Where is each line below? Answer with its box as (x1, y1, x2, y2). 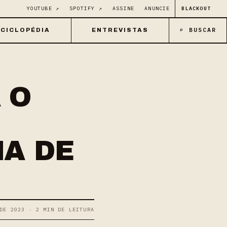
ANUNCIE (144, 5, 170, 12)
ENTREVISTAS (91, 27, 149, 33)
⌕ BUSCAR (179, 26, 217, 33)
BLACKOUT (181, 5, 211, 12)
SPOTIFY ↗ (69, 5, 102, 12)
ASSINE (112, 5, 135, 12)
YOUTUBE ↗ (26, 5, 60, 12)
